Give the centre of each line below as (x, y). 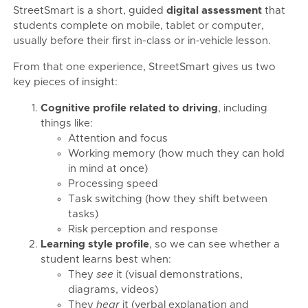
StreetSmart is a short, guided (90, 11)
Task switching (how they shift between (168, 199)
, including (243, 108)
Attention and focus (118, 139)
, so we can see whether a (214, 244)
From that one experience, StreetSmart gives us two (144, 67)
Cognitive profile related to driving (129, 108)
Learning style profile (95, 244)
